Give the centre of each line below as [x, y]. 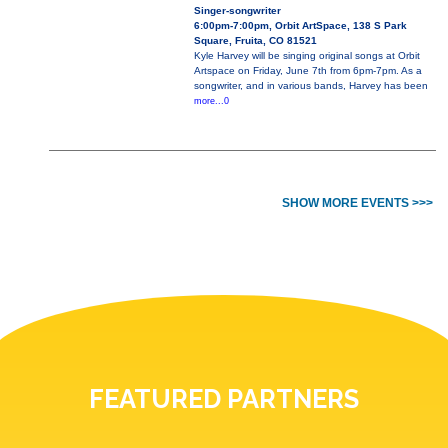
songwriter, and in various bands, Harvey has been [310, 86]
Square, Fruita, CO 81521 [255, 41]
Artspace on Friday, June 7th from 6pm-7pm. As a [307, 71]
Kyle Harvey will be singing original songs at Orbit [306, 56]
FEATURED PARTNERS [224, 399]
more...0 [211, 101]
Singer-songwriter [237, 11]
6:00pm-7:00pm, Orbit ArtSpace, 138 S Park [300, 26]
